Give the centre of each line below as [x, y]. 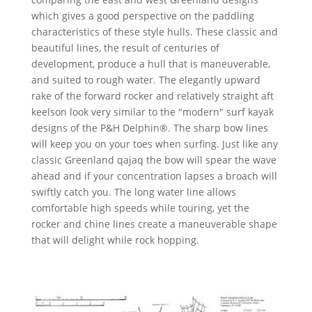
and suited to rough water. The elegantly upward [146, 80]
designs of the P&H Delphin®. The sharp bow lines [149, 128]
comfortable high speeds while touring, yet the [140, 208]
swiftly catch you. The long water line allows [133, 192]
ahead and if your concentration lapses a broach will [154, 176]
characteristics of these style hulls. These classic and [154, 32]
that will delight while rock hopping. [115, 240]
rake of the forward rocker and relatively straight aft [152, 96]
